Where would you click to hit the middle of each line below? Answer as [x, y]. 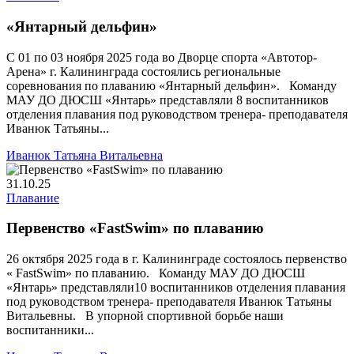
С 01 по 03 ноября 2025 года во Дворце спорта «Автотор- [162, 57]
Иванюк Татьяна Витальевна [85, 155]
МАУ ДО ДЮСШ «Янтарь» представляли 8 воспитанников [168, 100]
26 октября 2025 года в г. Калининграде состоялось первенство [177, 259]
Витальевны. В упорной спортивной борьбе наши [145, 316]
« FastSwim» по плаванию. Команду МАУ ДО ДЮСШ [156, 273]
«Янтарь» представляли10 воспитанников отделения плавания [176, 288]
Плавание [33, 198]
